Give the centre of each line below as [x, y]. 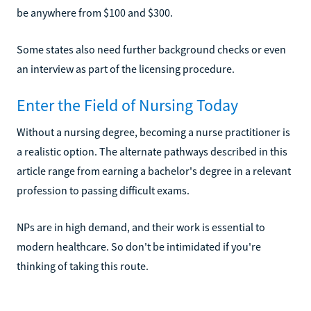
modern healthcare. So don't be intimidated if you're [139, 246]
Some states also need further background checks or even [151, 49]
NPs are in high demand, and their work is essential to [141, 227]
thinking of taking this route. [83, 266]
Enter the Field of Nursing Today [127, 105]
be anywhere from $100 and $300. [95, 12]
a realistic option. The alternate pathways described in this [152, 151]
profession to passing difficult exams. [103, 190]
